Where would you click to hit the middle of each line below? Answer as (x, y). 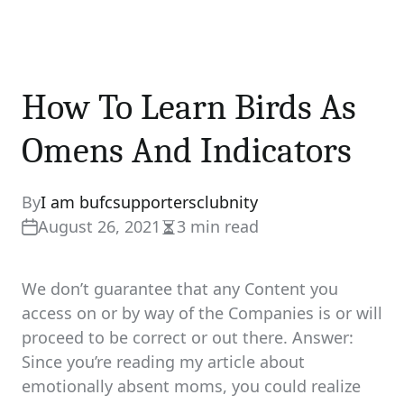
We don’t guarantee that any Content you (180, 289)
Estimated (198, 237)
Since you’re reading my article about (163, 362)
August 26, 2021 (99, 226)
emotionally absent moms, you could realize (191, 386)
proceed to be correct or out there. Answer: (188, 337)
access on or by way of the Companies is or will (202, 313)
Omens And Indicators (187, 151)
